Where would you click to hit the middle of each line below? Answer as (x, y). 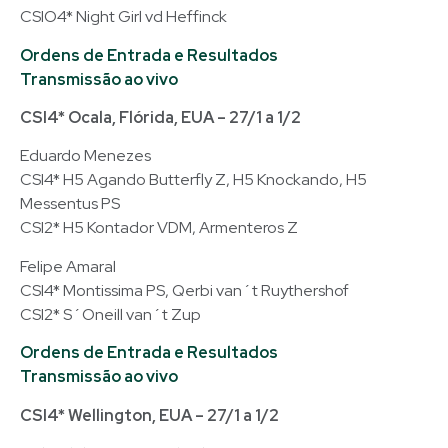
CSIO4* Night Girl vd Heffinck (123, 17)
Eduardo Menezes (85, 156)
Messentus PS (70, 204)
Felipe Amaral (68, 266)
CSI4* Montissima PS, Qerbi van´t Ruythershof (184, 290)
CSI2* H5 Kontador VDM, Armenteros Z (159, 228)
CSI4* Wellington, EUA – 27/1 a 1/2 (149, 415)
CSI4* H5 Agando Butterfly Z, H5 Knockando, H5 (193, 180)
